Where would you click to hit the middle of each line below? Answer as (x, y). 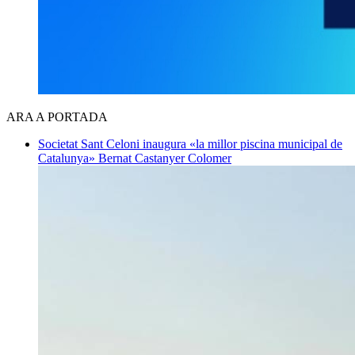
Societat (59, 143)
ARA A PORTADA (57, 116)
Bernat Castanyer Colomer (165, 158)
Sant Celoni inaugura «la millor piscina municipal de (212, 143)
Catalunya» (68, 158)
